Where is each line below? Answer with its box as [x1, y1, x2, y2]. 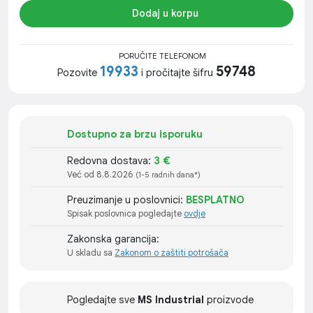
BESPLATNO [186, 194, 245, 207]
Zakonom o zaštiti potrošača [115, 247, 228, 259]
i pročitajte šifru [138, 66, 216, 80]
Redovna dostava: [67, 154, 154, 168]
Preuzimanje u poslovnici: [67, 194, 186, 207]
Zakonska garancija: [67, 233, 162, 246]
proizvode [204, 293, 254, 307]
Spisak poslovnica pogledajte [67, 208, 184, 220]
